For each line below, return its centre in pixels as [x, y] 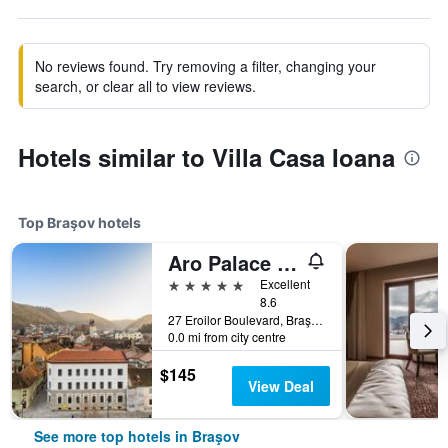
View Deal [280, 386]
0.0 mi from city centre [227, 336]
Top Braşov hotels [79, 222]
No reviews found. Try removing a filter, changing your [205, 66]
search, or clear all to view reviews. [145, 86]
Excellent [285, 283]
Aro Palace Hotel [287, 262]
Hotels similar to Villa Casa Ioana [206, 157]
